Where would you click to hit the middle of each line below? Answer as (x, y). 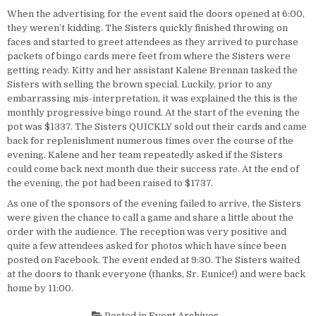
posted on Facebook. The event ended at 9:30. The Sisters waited (153, 260)
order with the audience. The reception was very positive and (147, 231)
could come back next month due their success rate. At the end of (153, 169)
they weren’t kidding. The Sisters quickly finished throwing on (147, 28)
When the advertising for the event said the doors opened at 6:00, (156, 13)
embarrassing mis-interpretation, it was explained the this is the (152, 98)
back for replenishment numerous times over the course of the (150, 140)
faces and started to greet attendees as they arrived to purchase (153, 42)
